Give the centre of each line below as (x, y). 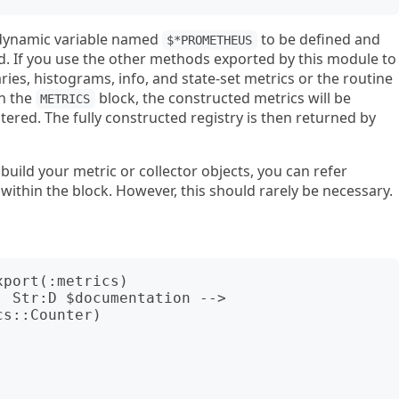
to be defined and (318, 39)
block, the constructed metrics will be (223, 98)
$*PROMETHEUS (210, 40)
